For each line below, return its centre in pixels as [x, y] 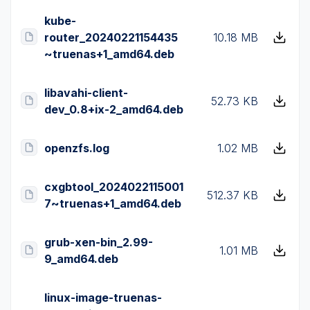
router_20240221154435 [111, 37]
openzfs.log [77, 148]
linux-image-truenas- [103, 298]
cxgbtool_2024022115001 [114, 187]
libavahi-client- [86, 93]
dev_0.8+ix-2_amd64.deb [114, 109]
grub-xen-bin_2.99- [99, 242]
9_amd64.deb [81, 259]
